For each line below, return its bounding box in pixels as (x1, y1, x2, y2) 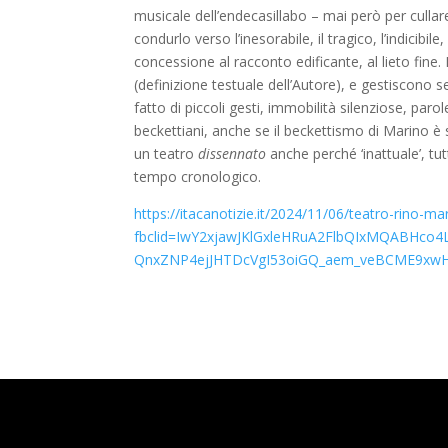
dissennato (198, 143, 267, 163)
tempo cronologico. (134, 166, 262, 186)
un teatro (134, 143, 199, 163)
